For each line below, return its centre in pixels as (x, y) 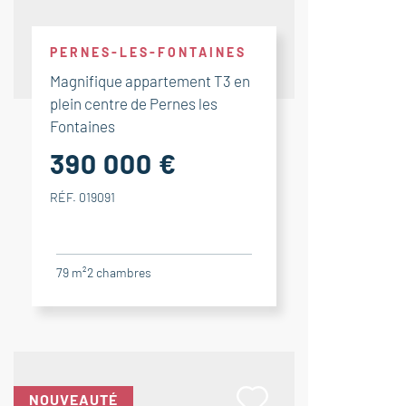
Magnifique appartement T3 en (150, 81)
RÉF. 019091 (82, 197)
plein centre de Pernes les (134, 103)
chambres (124, 272)
